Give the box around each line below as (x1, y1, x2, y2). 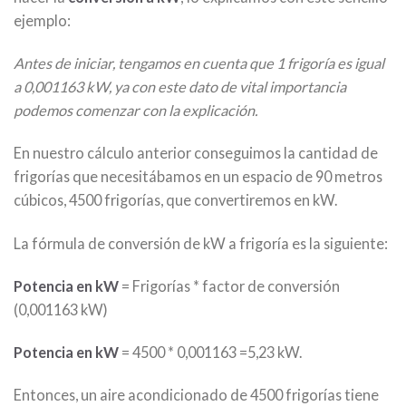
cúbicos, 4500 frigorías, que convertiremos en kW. (14, 191, 337, 209)
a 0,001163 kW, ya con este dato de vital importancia (14, 78, 346, 96)
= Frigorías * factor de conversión (119, 276, 340, 295)
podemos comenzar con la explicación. (14, 101, 257, 120)
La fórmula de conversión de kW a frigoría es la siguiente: (14, 234, 388, 252)
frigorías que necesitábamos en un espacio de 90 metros (14, 168, 382, 186)
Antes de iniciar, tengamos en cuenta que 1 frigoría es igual (14, 54, 384, 72)
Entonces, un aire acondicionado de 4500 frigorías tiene (14, 386, 379, 404)
